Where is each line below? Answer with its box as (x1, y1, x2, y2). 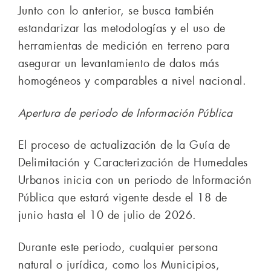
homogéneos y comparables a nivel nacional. (18, 73, 247, 88)
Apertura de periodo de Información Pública (18, 105, 233, 120)
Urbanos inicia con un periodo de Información (18, 172, 252, 188)
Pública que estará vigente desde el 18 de (18, 190, 227, 205)
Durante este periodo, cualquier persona (18, 240, 218, 255)
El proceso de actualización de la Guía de (18, 137, 230, 152)
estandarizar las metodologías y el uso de (18, 21, 226, 36)
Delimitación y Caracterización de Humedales (18, 155, 248, 170)
